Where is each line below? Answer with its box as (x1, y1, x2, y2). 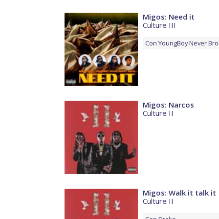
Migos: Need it (143, 12, 195, 22)
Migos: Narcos (143, 100, 194, 110)
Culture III (143, 20, 176, 30)
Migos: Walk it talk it (143, 188, 216, 198)
